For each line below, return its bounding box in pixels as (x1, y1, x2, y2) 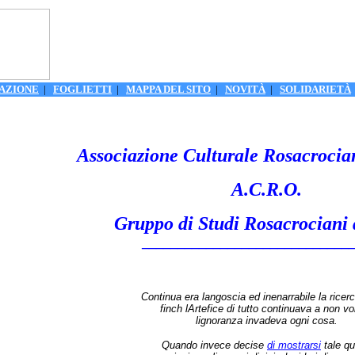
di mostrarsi (267, 339, 321, 351)
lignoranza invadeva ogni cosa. (196, 315, 338, 326)
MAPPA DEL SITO (126, 83, 211, 95)
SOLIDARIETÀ (280, 83, 351, 95)
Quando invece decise (162, 339, 267, 351)
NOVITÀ (225, 83, 265, 95)
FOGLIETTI (53, 83, 112, 95)
